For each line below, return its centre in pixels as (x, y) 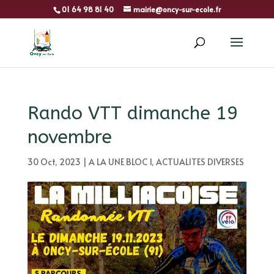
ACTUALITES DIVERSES (200, 162)
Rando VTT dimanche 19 (132, 113)
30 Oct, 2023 (54, 162)
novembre (69, 137)
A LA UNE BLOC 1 (120, 162)
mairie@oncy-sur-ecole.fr (177, 9)
